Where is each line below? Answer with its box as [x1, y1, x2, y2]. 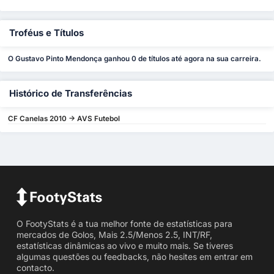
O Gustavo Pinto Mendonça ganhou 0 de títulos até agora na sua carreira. [8, 54, 262, 63]
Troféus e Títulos [9, 27, 84, 39]
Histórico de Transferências [9, 87, 132, 99]
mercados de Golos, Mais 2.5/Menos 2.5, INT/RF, [16, 229, 212, 240]
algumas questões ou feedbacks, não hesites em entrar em [16, 251, 253, 262]
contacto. [16, 262, 54, 273]
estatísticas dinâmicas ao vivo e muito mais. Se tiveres [16, 240, 233, 251]
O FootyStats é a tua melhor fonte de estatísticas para [16, 218, 232, 229]
